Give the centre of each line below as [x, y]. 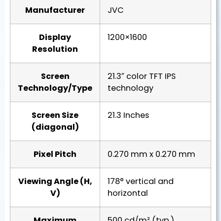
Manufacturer [55, 10]
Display [55, 37]
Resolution [55, 49]
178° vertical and [141, 181]
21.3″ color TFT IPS [142, 76]
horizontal [128, 193]
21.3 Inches [128, 115]
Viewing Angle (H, [55, 181]
